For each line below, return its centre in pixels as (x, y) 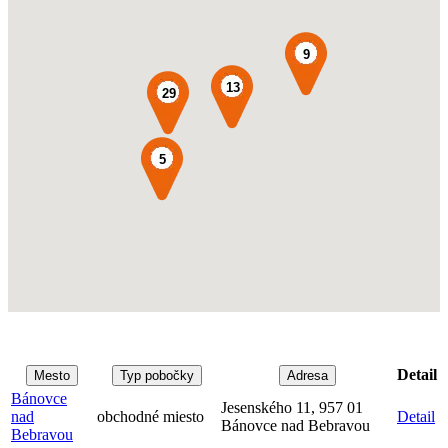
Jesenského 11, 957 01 (292, 407)
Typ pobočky (157, 375)
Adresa (307, 375)
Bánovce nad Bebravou (295, 425)
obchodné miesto (150, 416)
